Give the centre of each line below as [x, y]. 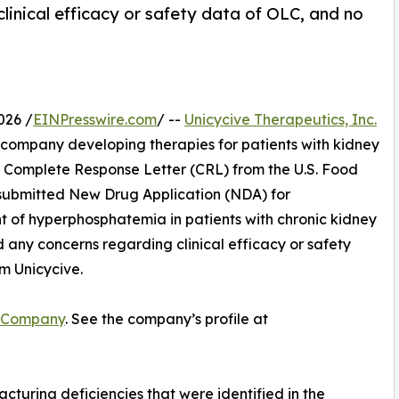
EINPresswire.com [95, 120]
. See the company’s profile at [167, 319]
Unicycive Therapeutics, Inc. [281, 120]
